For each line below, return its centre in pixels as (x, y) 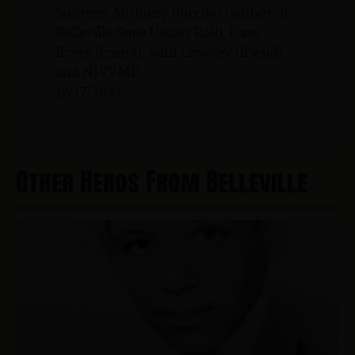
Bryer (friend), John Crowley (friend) (169, 52)
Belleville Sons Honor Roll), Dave (158, 32)
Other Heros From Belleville (162, 181)
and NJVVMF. (98, 71)
